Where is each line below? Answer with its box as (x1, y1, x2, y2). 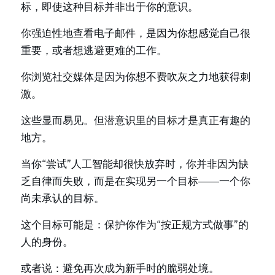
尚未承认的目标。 (21, 192, 104, 204)
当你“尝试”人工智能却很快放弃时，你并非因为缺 (21, 158, 249, 170)
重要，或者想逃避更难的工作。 (21, 44, 167, 56)
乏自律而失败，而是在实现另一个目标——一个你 (21, 175, 250, 187)
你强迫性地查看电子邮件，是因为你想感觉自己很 (21, 27, 250, 39)
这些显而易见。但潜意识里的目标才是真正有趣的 (21, 114, 250, 126)
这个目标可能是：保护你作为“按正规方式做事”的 (21, 219, 249, 231)
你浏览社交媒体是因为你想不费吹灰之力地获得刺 (21, 71, 250, 83)
